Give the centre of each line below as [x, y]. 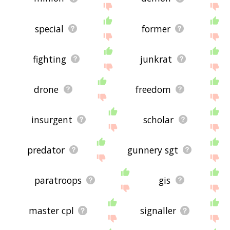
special [49, 28]
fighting [49, 59]
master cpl [52, 210]
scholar [159, 119]
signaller [158, 210]
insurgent [52, 119]
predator [46, 150]
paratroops [58, 180]
